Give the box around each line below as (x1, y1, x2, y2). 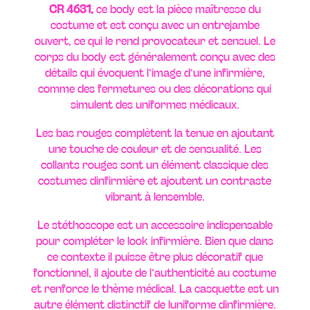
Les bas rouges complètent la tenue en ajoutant (35, 124, 274, 140)
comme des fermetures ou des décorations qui (38, 80, 272, 95)
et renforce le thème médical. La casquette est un (30, 280, 279, 295)
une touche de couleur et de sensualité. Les (48, 140, 262, 156)
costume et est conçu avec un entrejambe (50, 16, 259, 32)
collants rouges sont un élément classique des (41, 156, 269, 172)
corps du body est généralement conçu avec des (34, 48, 275, 64)
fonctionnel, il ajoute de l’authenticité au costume (33, 264, 277, 280)
